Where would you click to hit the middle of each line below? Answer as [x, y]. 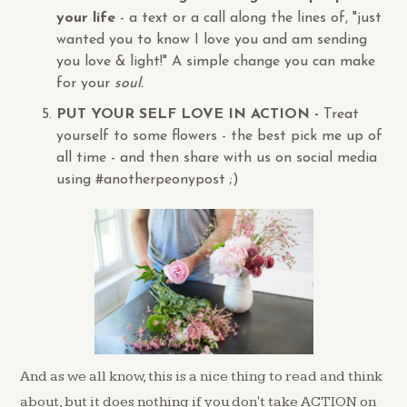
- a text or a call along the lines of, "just [249, 18]
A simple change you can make [274, 61]
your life [86, 18]
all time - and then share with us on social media [217, 158]
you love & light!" [112, 61]
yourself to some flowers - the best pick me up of [220, 136]
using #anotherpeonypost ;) [148, 179]
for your [86, 83]
